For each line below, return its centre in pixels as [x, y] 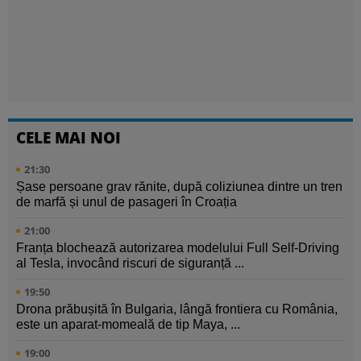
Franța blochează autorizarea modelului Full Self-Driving [178, 248]
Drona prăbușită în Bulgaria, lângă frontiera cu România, [177, 309]
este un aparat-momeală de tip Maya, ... [128, 325]
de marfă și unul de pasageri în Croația [127, 202]
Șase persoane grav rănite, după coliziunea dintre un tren [179, 187]
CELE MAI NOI [68, 138]
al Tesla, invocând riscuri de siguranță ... [130, 263]
